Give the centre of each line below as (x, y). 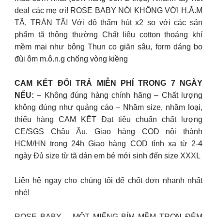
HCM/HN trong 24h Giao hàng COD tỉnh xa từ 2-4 (108, 144)
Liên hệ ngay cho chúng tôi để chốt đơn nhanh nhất (108, 180)
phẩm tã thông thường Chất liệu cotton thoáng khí (108, 34)
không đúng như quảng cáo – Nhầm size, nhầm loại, (108, 108)
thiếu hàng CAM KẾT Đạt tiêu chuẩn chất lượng (108, 120)
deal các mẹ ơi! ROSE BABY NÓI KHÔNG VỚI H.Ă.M (108, 10)
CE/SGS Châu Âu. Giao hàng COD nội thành (108, 132)
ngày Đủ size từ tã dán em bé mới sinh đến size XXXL (108, 156)
